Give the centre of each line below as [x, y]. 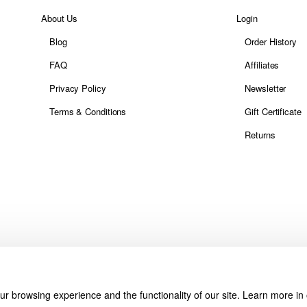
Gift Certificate [273, 111]
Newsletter [266, 88]
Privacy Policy [78, 88]
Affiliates [262, 65]
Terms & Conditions [88, 111]
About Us [60, 18]
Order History [271, 41]
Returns [260, 135]
